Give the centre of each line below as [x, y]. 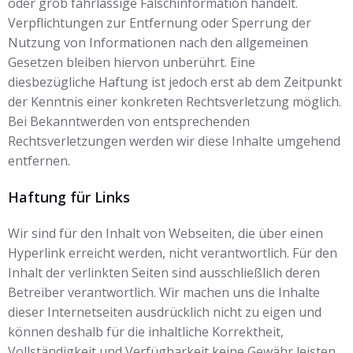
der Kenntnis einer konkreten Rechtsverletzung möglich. [175, 102]
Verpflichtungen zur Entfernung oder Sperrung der [160, 23]
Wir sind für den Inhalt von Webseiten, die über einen [165, 233]
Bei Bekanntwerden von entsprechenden [129, 121]
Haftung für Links [69, 197]
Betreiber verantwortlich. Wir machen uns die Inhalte [164, 292]
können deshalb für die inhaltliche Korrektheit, [146, 332]
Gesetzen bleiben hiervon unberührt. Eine [132, 62]
